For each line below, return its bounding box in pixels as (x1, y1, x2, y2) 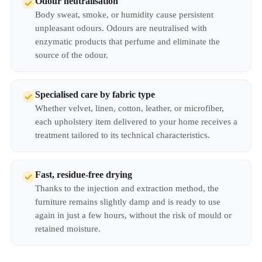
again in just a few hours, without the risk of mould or (35, 211, 232, 220)
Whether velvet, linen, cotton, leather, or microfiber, (35, 104, 224, 113)
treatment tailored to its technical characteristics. (35, 130, 210, 140)
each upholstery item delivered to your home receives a (35, 117, 237, 126)
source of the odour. (35, 50, 108, 60)
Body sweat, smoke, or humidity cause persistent (35, 10, 213, 19)
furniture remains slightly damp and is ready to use (35, 197, 220, 206)
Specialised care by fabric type (35, 89, 155, 99)
